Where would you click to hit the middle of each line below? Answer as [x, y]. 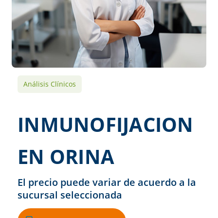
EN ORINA [66, 156]
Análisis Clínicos [50, 84]
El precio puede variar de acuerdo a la [107, 182]
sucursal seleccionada [70, 195]
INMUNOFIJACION [106, 124]
